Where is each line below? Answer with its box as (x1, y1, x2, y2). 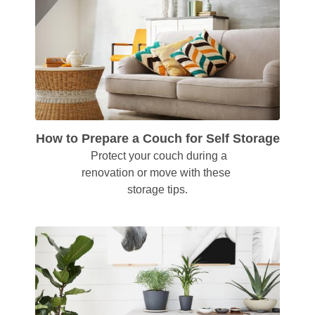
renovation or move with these (82, 166, 231, 179)
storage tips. (127, 183, 188, 195)
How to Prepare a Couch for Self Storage (35, 131, 280, 146)
